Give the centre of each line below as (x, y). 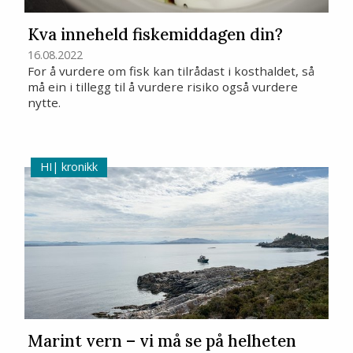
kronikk (78, 167)
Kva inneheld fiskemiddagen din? (156, 34)
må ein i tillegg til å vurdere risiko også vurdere (163, 86)
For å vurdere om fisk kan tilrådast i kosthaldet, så (171, 71)
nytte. (45, 102)
